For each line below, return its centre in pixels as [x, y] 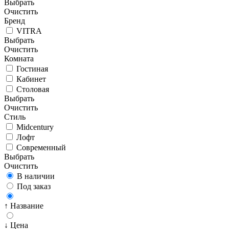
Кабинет [31, 79]
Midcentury [35, 127]
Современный [41, 147]
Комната [19, 58]
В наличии [36, 176]
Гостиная [32, 68]
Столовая [33, 89]
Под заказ [34, 186]
